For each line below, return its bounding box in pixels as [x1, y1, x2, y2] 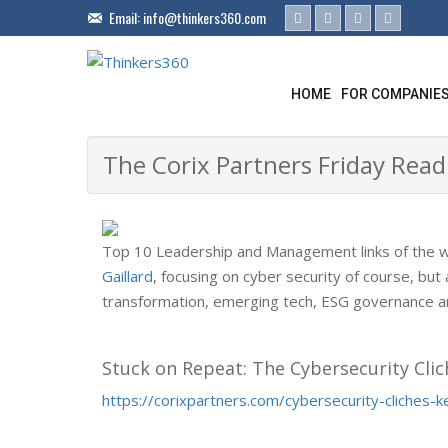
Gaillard [102, 266, 153, 286]
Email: [109, 7, 143, 28]
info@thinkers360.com [143, 7, 266, 28]
